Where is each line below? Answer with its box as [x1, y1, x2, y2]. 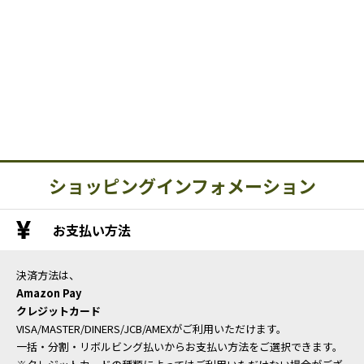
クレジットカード [16, 303, 101, 319]
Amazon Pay [16, 285, 81, 301]
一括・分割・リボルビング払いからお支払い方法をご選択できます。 [16, 339, 343, 355]
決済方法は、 [16, 267, 80, 284]
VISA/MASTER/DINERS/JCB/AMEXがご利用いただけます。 [16, 321, 287, 337]
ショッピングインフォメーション [48, 172, 316, 199]
